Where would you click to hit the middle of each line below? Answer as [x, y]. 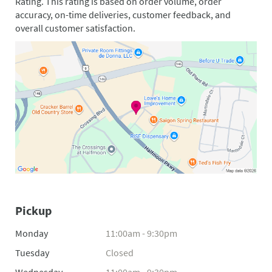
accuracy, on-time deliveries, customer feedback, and [123, 15]
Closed [120, 253]
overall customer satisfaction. [75, 28]
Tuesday [32, 253]
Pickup [33, 211]
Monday [32, 233]
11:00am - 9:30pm [141, 233]
